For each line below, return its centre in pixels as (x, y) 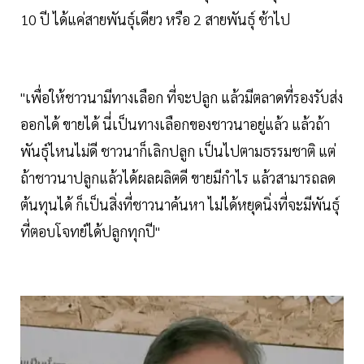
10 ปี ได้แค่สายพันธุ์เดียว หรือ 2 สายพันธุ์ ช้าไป (155, 19)
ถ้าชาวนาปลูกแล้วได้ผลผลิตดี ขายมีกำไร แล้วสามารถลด (178, 177)
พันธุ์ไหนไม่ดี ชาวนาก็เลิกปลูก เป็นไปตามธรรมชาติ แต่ (178, 150)
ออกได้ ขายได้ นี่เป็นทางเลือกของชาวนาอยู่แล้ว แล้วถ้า (175, 123)
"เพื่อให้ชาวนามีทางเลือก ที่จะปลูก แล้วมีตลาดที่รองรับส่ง (182, 97)
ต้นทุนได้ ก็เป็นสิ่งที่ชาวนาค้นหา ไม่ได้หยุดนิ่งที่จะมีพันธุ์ (180, 204)
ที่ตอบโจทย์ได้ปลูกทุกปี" (90, 231)
